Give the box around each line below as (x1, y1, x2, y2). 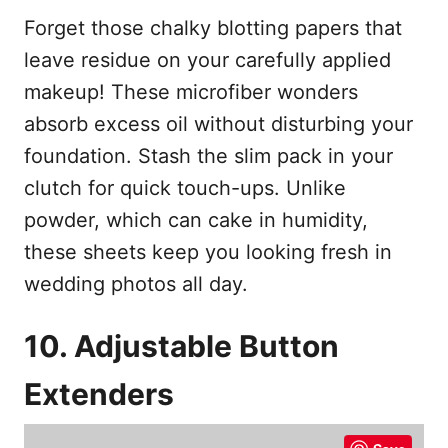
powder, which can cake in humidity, (24, 208, 368, 233)
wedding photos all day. (24, 272, 248, 297)
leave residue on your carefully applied (24, 48, 391, 73)
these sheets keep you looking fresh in (24, 240, 392, 265)
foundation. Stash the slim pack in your (24, 144, 393, 169)
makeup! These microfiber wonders (24, 80, 358, 105)
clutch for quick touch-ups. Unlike (24, 176, 346, 201)
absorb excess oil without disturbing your (24, 112, 413, 137)
